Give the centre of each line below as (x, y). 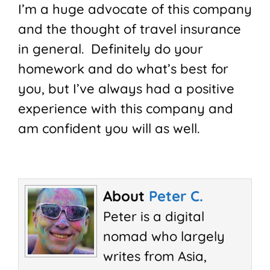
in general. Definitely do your (111, 49)
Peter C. (176, 196)
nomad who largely (164, 237)
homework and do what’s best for (123, 69)
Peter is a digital (154, 217)
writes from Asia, (155, 256)
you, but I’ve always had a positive (126, 89)
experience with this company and (126, 109)
